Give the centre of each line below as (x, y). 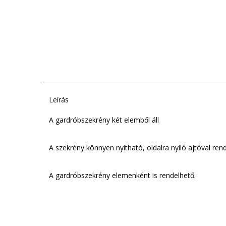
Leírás (59, 99)
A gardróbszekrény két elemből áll (104, 120)
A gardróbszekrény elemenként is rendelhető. (122, 175)
